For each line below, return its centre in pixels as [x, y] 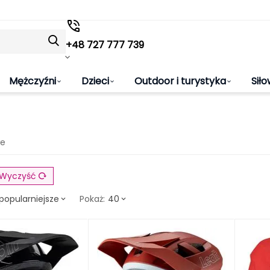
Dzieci [95, 81]
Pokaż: [92, 199]
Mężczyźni [33, 81]
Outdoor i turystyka [180, 81]
